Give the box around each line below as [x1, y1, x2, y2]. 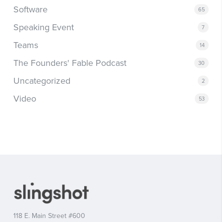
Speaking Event [13, 21, 74, 33]
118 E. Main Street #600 [13, 212, 85, 220]
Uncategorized [13, 75, 70, 86]
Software [13, 3, 48, 15]
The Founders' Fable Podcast [13, 57, 126, 68]
